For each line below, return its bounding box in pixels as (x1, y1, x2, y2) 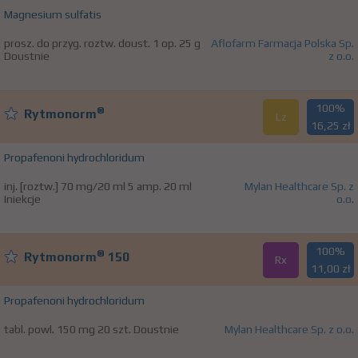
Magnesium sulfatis (4, 8, 101, 22)
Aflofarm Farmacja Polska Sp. (211, 37, 354, 50)
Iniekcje (4, 193, 41, 206)
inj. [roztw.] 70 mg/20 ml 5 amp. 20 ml (4, 180, 192, 193)
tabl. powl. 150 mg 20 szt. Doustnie (4, 323, 179, 336)
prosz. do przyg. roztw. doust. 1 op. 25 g (4, 37, 201, 50)
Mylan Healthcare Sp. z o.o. (225, 323, 354, 336)
